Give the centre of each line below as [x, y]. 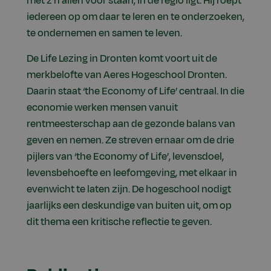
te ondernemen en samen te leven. [104, 33]
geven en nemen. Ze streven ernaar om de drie [130, 140]
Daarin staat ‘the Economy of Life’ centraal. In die [135, 91]
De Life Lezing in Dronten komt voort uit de [122, 58]
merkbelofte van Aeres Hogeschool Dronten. [127, 75]
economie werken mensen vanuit [102, 107]
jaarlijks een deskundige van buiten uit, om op [129, 205]
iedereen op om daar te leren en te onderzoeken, [135, 17]
